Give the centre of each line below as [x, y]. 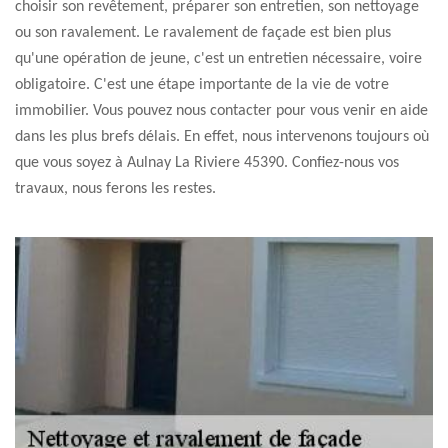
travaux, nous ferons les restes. [115, 189]
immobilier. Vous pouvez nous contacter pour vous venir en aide [221, 111]
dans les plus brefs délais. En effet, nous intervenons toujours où [222, 137]
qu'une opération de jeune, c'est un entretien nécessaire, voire [218, 59]
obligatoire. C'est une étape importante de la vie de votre [202, 85]
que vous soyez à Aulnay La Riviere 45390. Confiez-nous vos [207, 163]
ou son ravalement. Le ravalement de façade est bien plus [203, 33]
